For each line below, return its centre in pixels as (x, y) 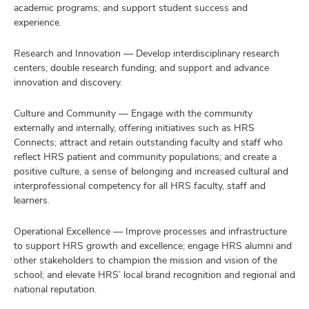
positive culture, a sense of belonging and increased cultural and (151, 171)
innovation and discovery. (69, 82)
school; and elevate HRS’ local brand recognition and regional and (154, 275)
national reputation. (57, 289)
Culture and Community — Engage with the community (133, 113)
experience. (39, 22)
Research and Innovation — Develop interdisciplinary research (147, 53)
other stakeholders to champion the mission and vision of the (146, 260)
